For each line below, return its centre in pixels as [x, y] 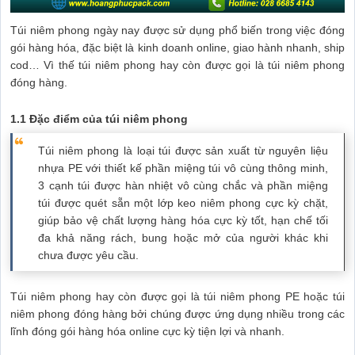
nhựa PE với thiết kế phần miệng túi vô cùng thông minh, [183, 168]
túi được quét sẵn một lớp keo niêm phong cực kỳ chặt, [183, 203]
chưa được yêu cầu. [88, 256]
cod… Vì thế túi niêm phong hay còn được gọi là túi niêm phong [177, 65]
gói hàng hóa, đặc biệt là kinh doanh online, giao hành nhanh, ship [177, 48]
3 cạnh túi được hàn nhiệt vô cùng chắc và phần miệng [183, 186]
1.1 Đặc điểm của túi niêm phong [99, 119]
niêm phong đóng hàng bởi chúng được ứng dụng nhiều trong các [177, 314]
